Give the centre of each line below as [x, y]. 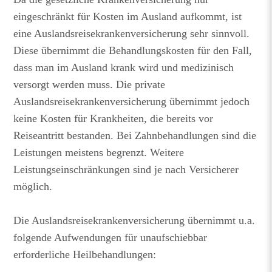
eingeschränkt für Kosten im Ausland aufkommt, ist [128, 16]
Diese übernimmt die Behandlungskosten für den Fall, [133, 50]
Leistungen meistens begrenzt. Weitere [99, 152]
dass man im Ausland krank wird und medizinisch [124, 67]
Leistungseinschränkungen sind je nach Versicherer [126, 169]
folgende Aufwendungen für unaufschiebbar [110, 237]
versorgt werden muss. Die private [90, 84]
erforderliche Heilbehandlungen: [85, 254]
